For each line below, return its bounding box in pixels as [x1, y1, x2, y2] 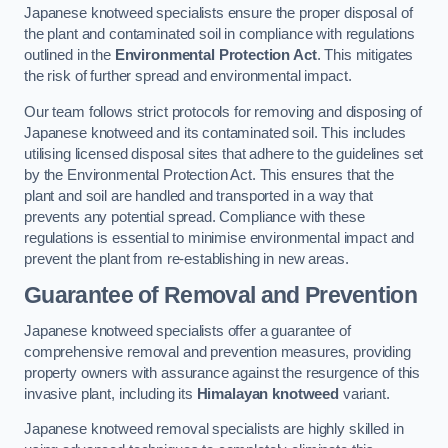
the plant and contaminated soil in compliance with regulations [24, 26, 415, 43]
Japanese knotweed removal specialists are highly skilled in [24, 421, 404, 438]
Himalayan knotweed [196, 385, 340, 402]
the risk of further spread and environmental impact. [24, 68, 352, 85]
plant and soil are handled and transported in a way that [24, 187, 373, 204]
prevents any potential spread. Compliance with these [24, 208, 365, 225]
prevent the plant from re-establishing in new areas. [24, 250, 349, 267]
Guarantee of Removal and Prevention [24, 282, 418, 309]
